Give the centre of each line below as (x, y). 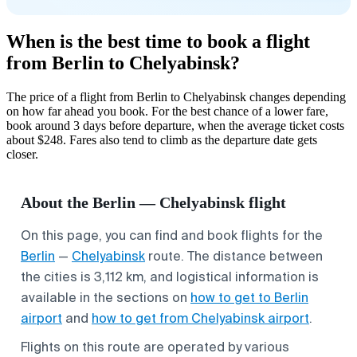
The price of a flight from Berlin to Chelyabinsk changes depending (176, 96)
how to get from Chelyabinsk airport (200, 318)
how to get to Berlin (249, 297)
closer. (22, 154)
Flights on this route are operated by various (155, 347)
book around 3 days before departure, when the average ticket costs (175, 125)
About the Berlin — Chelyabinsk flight (153, 202)
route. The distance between (234, 256)
